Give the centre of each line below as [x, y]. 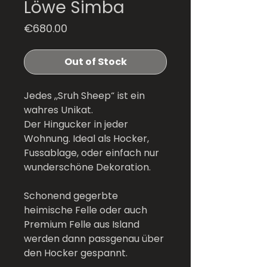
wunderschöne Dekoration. [87, 167]
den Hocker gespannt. [76, 253]
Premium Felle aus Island [82, 224]
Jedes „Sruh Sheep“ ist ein [84, 96]
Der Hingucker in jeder [76, 124]
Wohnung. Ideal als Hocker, [86, 139]
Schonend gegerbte [71, 196]
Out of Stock [95, 62]
